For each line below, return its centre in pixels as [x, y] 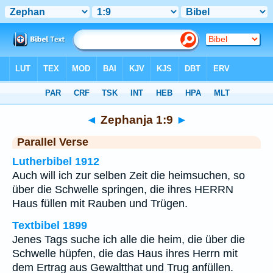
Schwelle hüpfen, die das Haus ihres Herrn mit [125, 253]
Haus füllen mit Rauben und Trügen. [100, 204]
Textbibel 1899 [50, 225]
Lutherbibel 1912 [56, 161]
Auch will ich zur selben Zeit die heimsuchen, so [129, 175]
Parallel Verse [53, 142]
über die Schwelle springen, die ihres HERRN [123, 190]
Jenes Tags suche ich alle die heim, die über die [129, 239]
